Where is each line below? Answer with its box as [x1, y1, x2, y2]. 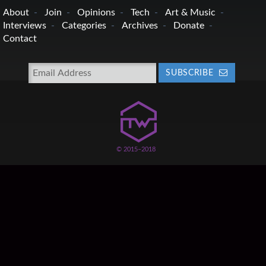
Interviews [3, 21, 46, 31]
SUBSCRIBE [166, 69, 216, 78]
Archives [122, 21, 158, 31]
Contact [3, 34, 37, 44]
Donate [173, 21, 204, 31]
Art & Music [165, 8, 216, 18]
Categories [62, 21, 106, 31]
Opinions [77, 8, 115, 18]
